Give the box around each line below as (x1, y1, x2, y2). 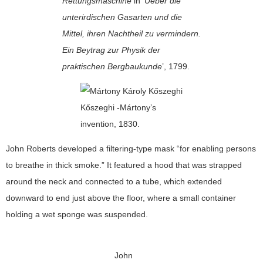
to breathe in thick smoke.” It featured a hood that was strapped (6, 160, 242, 170)
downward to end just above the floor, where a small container (6, 193, 236, 203)
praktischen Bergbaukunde (62, 61, 162, 71)
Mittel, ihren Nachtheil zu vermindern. (62, 28, 201, 38)
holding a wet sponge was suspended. (6, 209, 148, 219)
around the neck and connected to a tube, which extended (6, 176, 222, 186)
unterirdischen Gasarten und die (62, 12, 182, 22)
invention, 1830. (80, 119, 140, 129)
